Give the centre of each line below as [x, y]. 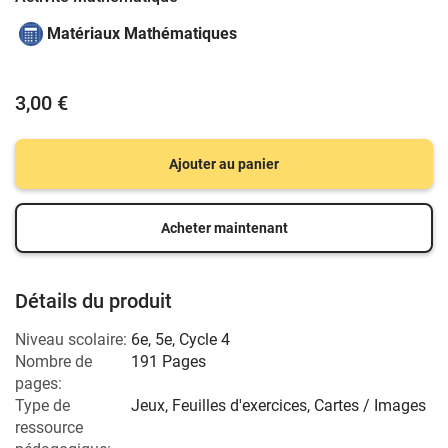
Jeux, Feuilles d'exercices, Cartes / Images [278, 405]
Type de [42, 405]
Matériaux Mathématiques [142, 33]
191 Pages [168, 361]
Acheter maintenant [224, 228]
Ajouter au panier [224, 164]
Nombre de [53, 361]
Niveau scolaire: [71, 339]
